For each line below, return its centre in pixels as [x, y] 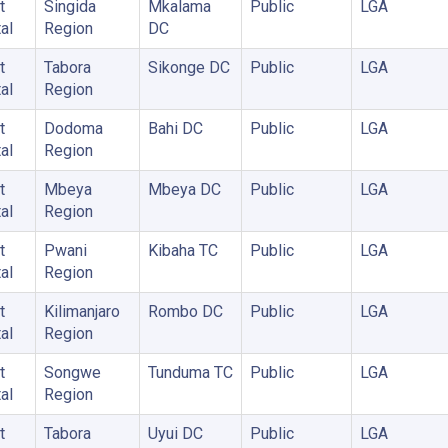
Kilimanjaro [81, 311]
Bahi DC [175, 128]
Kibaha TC [182, 250]
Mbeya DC [184, 189]
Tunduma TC [190, 372]
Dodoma [73, 128]
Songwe [72, 372]
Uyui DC [175, 433]
